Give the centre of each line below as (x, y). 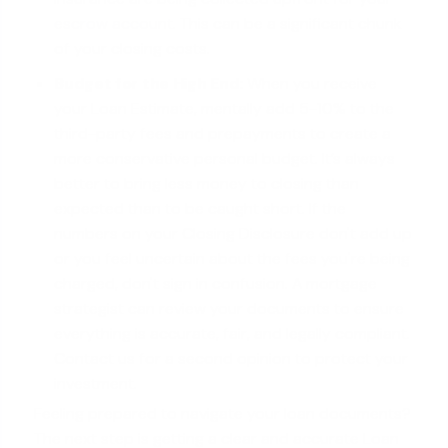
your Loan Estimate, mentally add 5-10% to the (224, 109)
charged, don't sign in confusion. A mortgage (216, 284)
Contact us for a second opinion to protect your (231, 359)
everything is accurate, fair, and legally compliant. (232, 334)
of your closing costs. (132, 49)
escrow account (114, 24)
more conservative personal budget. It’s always (225, 159)
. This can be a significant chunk (287, 24)
